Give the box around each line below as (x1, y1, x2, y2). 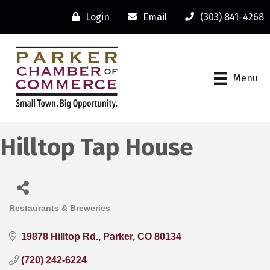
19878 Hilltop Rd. (21, 231, 98, 242)
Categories (8, 209, 70, 224)
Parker (103, 231, 133, 242)
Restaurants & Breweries (9, 203, 110, 213)
